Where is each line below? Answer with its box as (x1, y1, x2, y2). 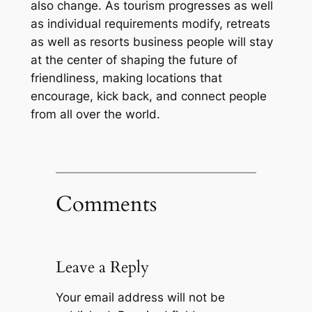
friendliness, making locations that (30, 71, 222, 86)
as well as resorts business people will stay (30, 35, 273, 49)
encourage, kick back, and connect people (30, 89, 267, 104)
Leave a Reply (55, 256, 149, 278)
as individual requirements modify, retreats (30, 17, 270, 31)
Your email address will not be (55, 290, 225, 304)
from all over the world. (30, 107, 160, 122)
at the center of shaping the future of (30, 53, 237, 68)
